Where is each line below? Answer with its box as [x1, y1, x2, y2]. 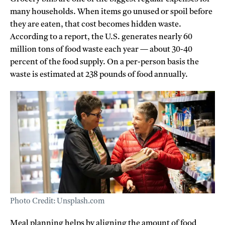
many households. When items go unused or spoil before [10, 8, 212, 16]
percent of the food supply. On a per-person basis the [10, 58, 199, 66]
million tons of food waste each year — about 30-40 [10, 45, 192, 54]
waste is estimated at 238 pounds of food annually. [10, 70, 188, 79]
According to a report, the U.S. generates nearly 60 [10, 33, 192, 41]
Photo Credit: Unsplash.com [10, 198, 104, 206]
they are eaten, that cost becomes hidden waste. [10, 20, 181, 29]
